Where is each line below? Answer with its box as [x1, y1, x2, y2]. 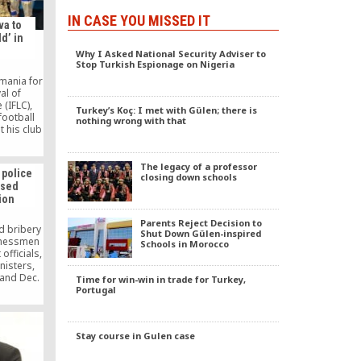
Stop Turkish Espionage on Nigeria [75, 57, 234, 70]
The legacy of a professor [139, 160, 257, 172]
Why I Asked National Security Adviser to [75, 47, 266, 60]
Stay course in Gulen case [75, 329, 195, 342]
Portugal [75, 283, 116, 296]
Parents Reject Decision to [139, 216, 262, 229]
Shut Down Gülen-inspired [139, 226, 261, 239]
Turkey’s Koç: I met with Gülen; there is [75, 103, 257, 116]
